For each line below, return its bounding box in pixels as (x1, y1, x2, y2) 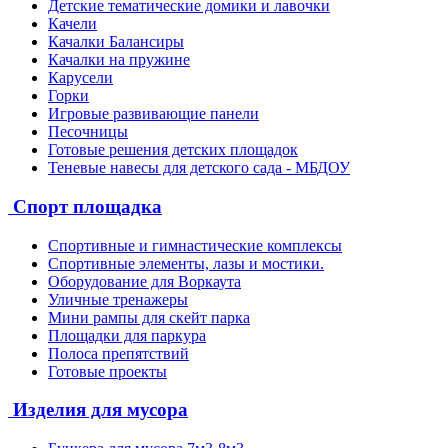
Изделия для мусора (8, 399, 188, 421)
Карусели (48, 69, 113, 87)
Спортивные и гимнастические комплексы (48, 236, 342, 254)
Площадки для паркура (48, 326, 206, 344)
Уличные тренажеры (48, 290, 188, 308)
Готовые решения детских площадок (48, 141, 298, 159)
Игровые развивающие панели (48, 105, 259, 123)
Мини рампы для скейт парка (48, 308, 250, 326)
